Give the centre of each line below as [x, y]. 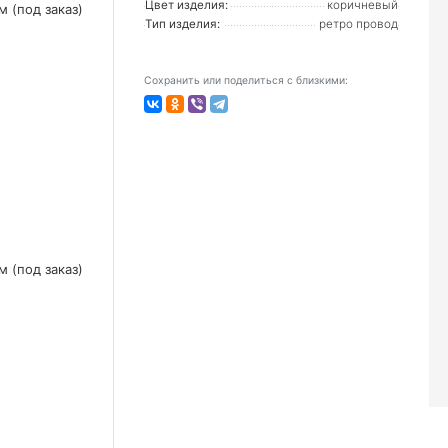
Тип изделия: [182, 24]
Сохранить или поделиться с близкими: [246, 80]
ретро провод [358, 24]
